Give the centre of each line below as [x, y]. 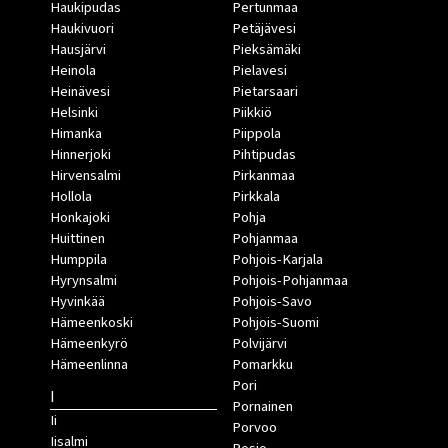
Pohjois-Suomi [275, 322]
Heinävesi [80, 91]
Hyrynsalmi [83, 280]
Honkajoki [80, 217]
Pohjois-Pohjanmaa [289, 280]
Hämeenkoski [91, 322]
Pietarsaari [264, 91]
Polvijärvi [259, 343]
